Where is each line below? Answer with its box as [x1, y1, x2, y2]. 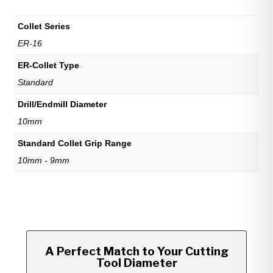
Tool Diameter [96, 256, 177, 271]
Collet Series [18, 21, 71, 32]
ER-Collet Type [18, 60, 80, 71]
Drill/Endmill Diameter [18, 99, 107, 110]
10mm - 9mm [18, 155, 70, 166]
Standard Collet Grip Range [18, 138, 132, 149]
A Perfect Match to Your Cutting [44, 244, 229, 259]
